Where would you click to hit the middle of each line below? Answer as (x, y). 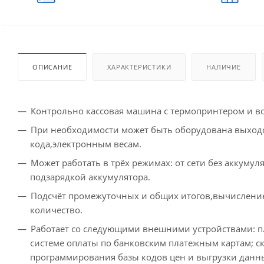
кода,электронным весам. (86, 143)
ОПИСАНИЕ (52, 67)
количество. (56, 209)
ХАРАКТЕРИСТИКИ (139, 67)
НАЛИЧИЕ (224, 67)
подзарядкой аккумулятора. (90, 176)
